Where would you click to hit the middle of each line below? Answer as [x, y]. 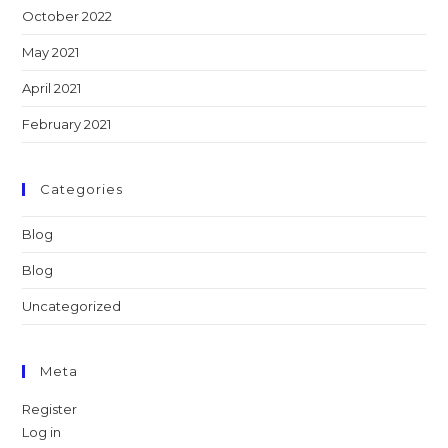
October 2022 [67, 15]
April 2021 [52, 87]
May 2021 [51, 51]
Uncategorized [72, 305]
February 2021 [67, 123]
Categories [82, 188]
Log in [42, 431]
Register [50, 408]
